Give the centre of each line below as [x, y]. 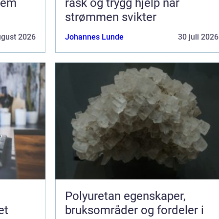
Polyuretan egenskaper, [94, 196]
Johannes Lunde [94, 37]
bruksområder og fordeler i [134, 210]
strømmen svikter [111, 17]
